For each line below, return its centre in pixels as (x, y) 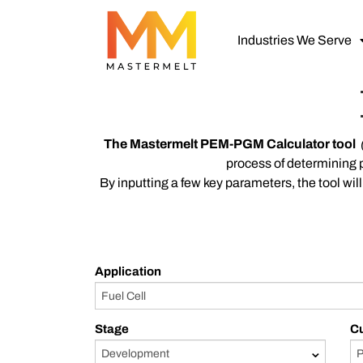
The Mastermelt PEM (167, 144)
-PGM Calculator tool (295, 144)
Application (128, 271)
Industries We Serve (295, 40)
